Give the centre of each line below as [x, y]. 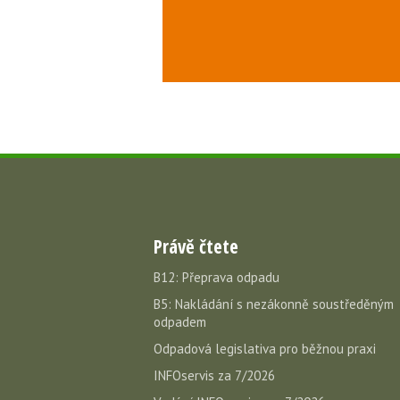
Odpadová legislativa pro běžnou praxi [265, 349]
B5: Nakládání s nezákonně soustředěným [274, 304]
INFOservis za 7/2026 [214, 375]
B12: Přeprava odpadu [217, 277]
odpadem [180, 322]
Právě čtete [196, 246]
